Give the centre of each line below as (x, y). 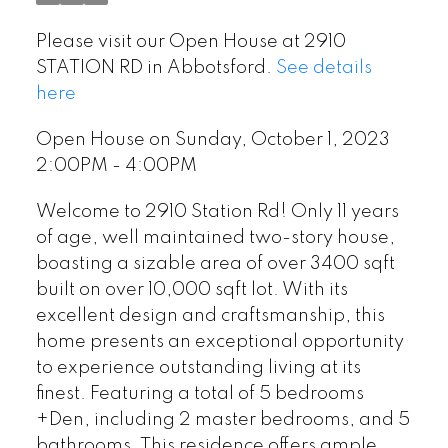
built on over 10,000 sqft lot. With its (191, 289)
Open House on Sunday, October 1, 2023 (212, 140)
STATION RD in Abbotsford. (155, 68)
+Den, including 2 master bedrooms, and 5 (222, 419)
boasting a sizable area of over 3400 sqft (215, 263)
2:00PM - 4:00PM (116, 166)
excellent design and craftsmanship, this (210, 315)
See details (323, 68)
